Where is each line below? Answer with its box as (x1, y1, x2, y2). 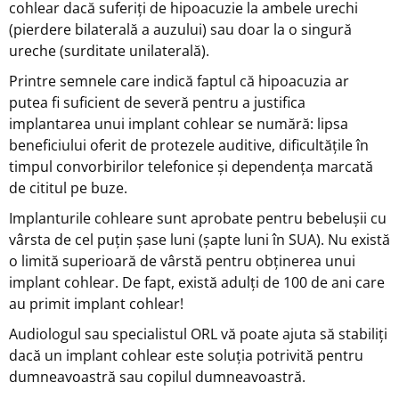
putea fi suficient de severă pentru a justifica (9, 92, 305, 112)
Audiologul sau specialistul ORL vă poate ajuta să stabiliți (9, 323, 387, 344)
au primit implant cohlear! (9, 293, 183, 313)
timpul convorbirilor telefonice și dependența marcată (9, 156, 373, 176)
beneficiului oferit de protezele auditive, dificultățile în (9, 134, 369, 155)
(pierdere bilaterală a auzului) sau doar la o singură (9, 19, 352, 39)
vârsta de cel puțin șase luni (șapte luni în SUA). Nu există (9, 229, 390, 249)
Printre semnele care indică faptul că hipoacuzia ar (9, 70, 349, 91)
